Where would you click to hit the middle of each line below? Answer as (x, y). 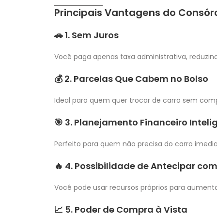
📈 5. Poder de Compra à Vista (121, 209)
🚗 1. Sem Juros (86, 35)
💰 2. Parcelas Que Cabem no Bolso (131, 78)
